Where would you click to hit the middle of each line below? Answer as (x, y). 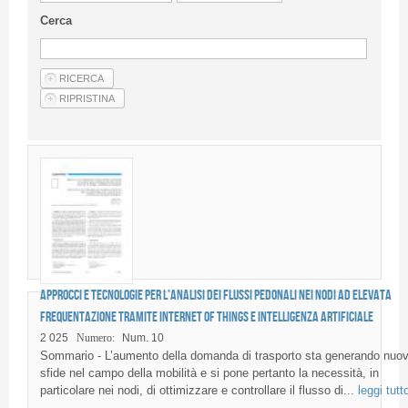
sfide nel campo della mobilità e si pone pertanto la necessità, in (209, 372)
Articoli (46, 80)
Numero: (95, 337)
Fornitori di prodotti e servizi (114, 156)
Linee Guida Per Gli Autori (105, 10)
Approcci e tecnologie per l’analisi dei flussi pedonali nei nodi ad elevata (215, 295)
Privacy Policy (75, 38)
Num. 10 (143, 337)
